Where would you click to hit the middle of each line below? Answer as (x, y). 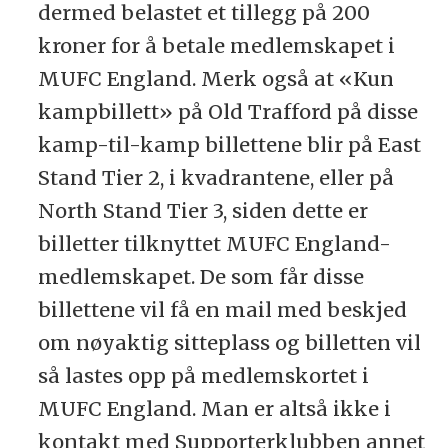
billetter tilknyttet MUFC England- (214, 244)
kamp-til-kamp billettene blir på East (229, 145)
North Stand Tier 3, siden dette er (202, 211)
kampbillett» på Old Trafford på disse (227, 112)
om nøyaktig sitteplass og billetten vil (229, 343)
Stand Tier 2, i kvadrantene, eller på (215, 178)
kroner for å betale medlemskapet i (216, 46)
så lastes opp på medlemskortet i (203, 376)
